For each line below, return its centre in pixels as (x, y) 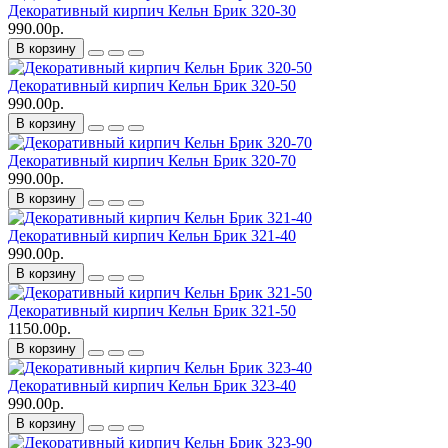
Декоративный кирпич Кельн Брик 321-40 (152, 236)
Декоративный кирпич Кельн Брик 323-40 (152, 386)
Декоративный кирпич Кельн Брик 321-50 (152, 311)
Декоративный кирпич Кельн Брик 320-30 (152, 11)
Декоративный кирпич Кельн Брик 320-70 (152, 161)
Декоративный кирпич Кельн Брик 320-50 (152, 86)
